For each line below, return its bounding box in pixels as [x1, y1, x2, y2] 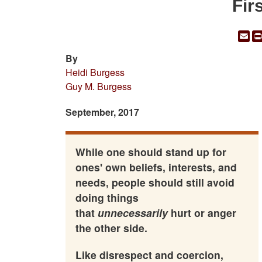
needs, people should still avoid [75, 174, 235, 189]
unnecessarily [97, 205, 168, 220]
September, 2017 [65, 105, 139, 119]
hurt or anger [167, 205, 236, 220]
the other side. [75, 220, 147, 235]
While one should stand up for [75, 144, 226, 159]
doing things [75, 189, 139, 205]
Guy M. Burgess [65, 80, 132, 94]
